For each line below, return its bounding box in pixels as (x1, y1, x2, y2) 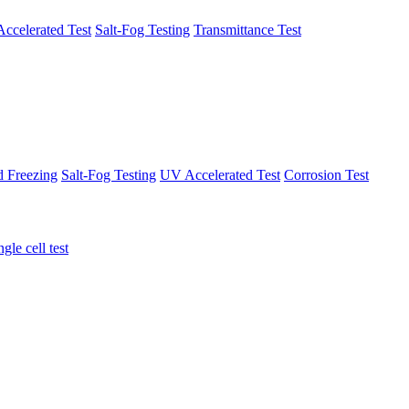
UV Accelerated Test (160, 167, 280, 184)
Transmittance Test (194, 21, 301, 37)
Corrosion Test (284, 167, 369, 184)
